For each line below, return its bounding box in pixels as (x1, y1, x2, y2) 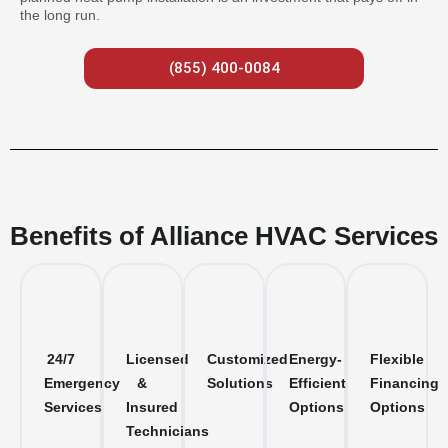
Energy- (288, 352, 342, 367)
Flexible (370, 352, 425, 367)
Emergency (44, 376, 120, 391)
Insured (125, 400, 178, 415)
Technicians (125, 424, 209, 439)
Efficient (288, 376, 346, 391)
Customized (207, 352, 289, 367)
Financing (370, 376, 440, 391)
